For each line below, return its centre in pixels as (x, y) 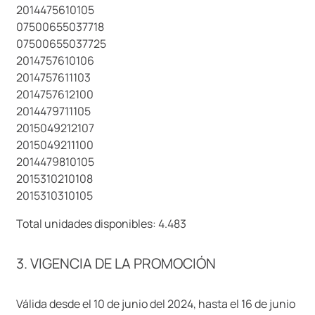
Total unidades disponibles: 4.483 (101, 223)
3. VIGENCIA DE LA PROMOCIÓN (116, 264)
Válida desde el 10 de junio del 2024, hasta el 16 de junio (156, 303)
